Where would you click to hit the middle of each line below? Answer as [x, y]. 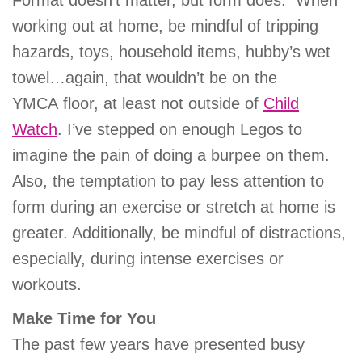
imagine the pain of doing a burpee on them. [171, 156]
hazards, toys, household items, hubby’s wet [171, 52]
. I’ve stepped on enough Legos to [180, 130]
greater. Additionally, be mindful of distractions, [179, 233]
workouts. [47, 285]
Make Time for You [84, 319]
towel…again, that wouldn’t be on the [145, 78]
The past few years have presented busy [158, 345]
